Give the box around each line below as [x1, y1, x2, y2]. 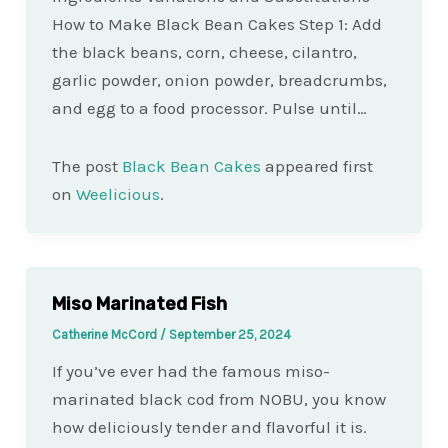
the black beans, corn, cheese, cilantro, [51, 41, 357, 62]
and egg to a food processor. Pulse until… [51, 97, 367, 118]
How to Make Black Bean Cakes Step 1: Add [51, 13, 382, 34]
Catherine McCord [51, 327, 160, 343]
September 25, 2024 [168, 327, 291, 343]
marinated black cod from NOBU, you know [51, 389, 386, 410]
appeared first [260, 155, 373, 176]
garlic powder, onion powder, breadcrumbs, [51, 69, 387, 90]
